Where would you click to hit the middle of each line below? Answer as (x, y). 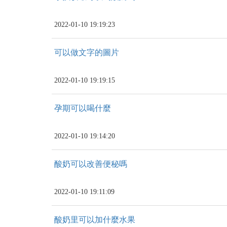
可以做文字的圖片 (87, 52)
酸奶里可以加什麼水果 (95, 220)
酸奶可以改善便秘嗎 (91, 164)
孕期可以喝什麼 (83, 108)
